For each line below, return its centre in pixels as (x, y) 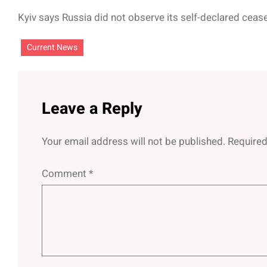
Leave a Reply (92, 108)
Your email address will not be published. (133, 141)
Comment (65, 173)
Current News (52, 47)
